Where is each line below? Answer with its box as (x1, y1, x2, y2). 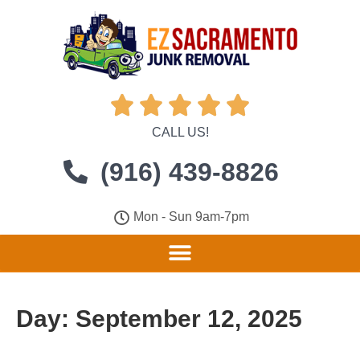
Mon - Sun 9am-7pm (133, 210, 250, 223)
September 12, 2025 (76, 305, 302, 332)
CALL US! (151, 125, 209, 139)
